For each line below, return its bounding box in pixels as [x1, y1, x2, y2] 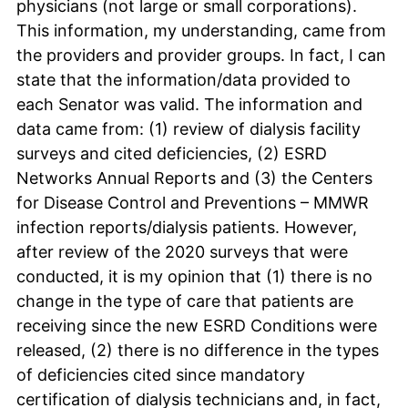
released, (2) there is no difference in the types [16, 340, 379, 360]
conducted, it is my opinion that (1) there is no [16, 266, 372, 286]
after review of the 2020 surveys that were [16, 241, 348, 261]
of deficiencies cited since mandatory [16, 364, 305, 384]
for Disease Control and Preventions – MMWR [16, 192, 369, 212]
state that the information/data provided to [16, 69, 351, 89]
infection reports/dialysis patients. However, [16, 217, 357, 237]
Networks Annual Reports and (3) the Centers [16, 168, 372, 188]
